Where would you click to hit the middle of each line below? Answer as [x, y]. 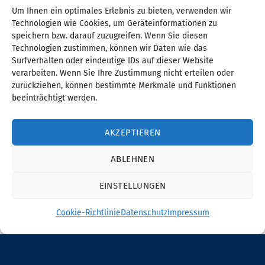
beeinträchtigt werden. [54, 98]
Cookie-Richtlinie [88, 213]
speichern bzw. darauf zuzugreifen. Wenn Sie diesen [110, 36]
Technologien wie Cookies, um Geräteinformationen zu [114, 24]
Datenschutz [144, 213]
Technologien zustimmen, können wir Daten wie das [109, 49]
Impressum [188, 213]
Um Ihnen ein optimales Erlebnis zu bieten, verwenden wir [122, 11]
